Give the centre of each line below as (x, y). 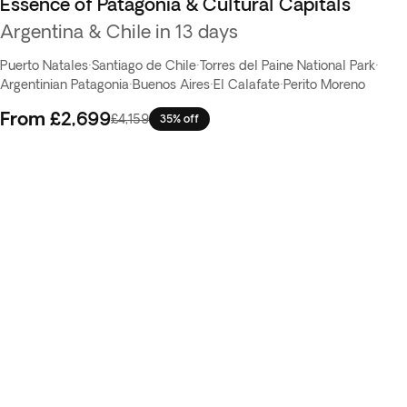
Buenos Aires (171, 84)
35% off (179, 119)
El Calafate (247, 84)
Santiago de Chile (144, 65)
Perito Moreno (324, 84)
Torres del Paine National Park (288, 65)
